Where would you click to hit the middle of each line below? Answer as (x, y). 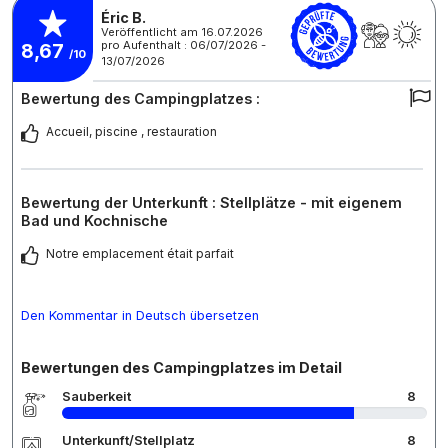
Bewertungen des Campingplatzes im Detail (181, 368)
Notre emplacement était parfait (140, 254)
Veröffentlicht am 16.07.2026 (182, 31)
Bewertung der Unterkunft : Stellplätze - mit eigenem (211, 203)
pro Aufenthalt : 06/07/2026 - (183, 44)
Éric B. (123, 17)
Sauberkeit (96, 397)
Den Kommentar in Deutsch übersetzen (140, 316)
